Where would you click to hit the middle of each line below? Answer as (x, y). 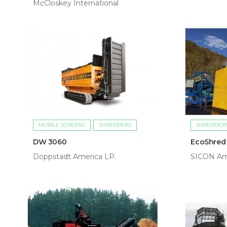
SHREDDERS (115, 125)
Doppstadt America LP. (74, 157)
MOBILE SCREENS (62, 125)
